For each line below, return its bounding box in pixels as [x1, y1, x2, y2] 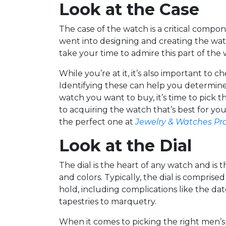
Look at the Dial [59, 136, 192, 156]
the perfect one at [59, 117, 135, 127]
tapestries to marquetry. [59, 197, 156, 207]
